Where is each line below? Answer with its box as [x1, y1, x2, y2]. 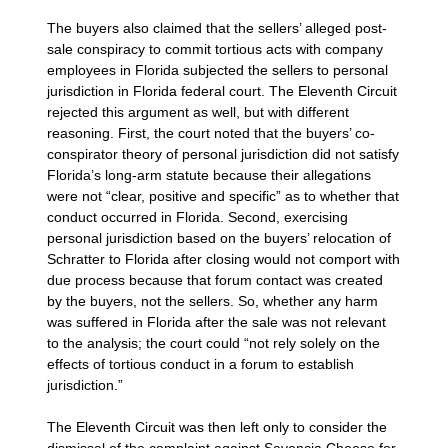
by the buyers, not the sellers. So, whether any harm [47, 292, 379, 309]
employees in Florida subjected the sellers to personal [47, 61, 389, 78]
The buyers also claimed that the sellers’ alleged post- [47, 19, 388, 36]
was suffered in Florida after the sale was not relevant [47, 313, 387, 330]
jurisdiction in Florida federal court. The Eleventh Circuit [47, 82, 398, 99]
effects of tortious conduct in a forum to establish [47, 355, 355, 372]
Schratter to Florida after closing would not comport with [47, 250, 401, 267]
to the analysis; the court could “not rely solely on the [47, 334, 381, 351]
